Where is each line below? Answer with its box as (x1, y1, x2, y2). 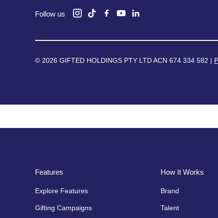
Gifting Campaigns (35, 203, 92, 212)
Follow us (35, 9, 65, 18)
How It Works (160, 167, 204, 176)
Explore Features (35, 186, 88, 195)
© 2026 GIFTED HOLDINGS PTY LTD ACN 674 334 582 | (35, 56, 214, 64)
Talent (160, 203, 179, 212)
